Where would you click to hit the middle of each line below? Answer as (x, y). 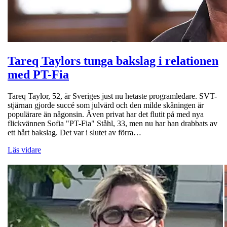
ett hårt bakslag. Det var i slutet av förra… (74, 132)
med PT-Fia (38, 74)
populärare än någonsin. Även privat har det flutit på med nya (106, 114)
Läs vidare (24, 149)
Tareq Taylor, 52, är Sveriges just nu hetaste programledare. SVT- (112, 96)
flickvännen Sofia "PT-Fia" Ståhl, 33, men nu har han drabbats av (112, 123)
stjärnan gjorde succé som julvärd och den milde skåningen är (106, 105)
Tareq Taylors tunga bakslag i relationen (113, 61)
